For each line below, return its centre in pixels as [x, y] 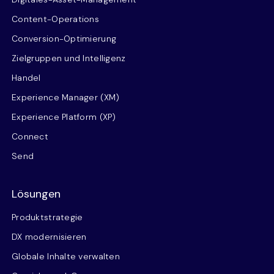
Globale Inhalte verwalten [66, 256]
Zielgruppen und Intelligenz [69, 58]
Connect [30, 136]
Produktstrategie [47, 217]
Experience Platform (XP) [64, 117]
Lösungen [36, 194]
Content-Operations [56, 19]
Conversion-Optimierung [64, 38]
